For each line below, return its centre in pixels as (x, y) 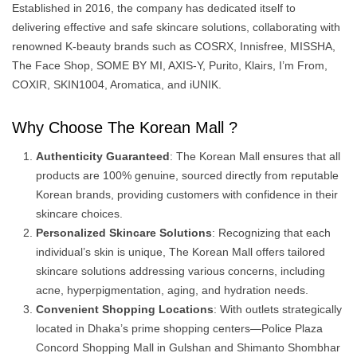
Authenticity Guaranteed (103, 156)
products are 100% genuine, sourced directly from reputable (187, 175)
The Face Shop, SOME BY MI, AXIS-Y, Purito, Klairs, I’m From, (170, 65)
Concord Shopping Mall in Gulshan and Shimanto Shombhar (188, 347)
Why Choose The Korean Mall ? (125, 127)
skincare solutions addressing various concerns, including (180, 271)
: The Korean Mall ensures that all (255, 156)
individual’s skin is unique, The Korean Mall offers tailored (180, 252)
